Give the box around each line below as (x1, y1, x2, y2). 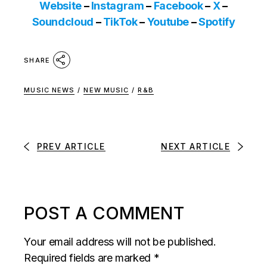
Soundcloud (32, 15, 94, 28)
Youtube (147, 15, 190, 28)
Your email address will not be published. (24, 235, 216, 249)
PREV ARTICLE (36, 141, 105, 152)
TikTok (103, 15, 138, 28)
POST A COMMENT (24, 203, 185, 224)
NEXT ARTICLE (161, 141, 231, 152)
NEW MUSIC (83, 85, 129, 94)
